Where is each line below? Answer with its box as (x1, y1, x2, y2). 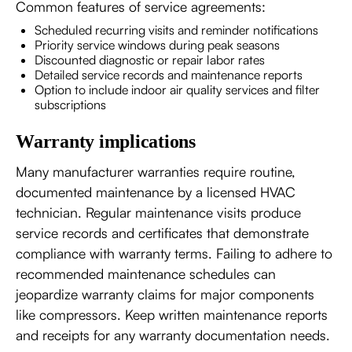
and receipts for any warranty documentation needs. (16, 325, 330, 343)
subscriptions (35, 96, 106, 112)
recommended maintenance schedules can (16, 264, 276, 282)
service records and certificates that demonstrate (16, 223, 309, 241)
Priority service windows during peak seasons (35, 36, 280, 53)
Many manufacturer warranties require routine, (16, 162, 295, 180)
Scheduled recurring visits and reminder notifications (35, 21, 318, 38)
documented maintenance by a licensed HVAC (16, 182, 295, 200)
